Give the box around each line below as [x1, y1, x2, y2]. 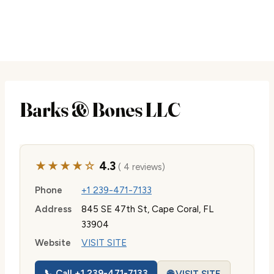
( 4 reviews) [115, 161, 165, 172]
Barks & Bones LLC [20, 98, 180, 122]
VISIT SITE [81, 237, 127, 249]
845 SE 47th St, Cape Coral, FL [81, 203, 213, 215]
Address [35, 203, 72, 215]
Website [35, 237, 71, 249]
